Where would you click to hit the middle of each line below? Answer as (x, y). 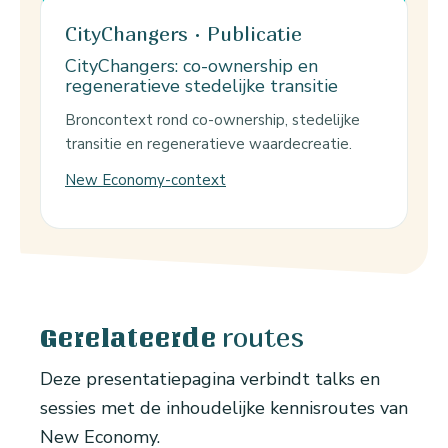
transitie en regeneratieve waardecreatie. (208, 144)
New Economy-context (145, 180)
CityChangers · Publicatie (183, 34)
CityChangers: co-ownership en (191, 66)
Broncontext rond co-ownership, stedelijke (212, 120)
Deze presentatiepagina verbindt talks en (210, 379)
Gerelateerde (128, 338)
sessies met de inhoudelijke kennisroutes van (224, 408)
